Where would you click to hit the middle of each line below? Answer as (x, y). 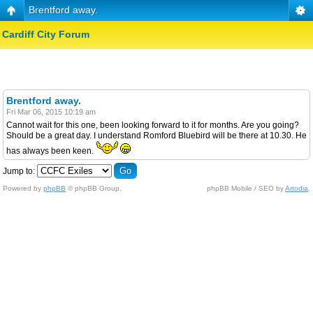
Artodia (297, 188)
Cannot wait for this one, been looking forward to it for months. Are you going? (153, 125)
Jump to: (19, 171)
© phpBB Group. (94, 188)
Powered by (23, 188)
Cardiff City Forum (46, 35)
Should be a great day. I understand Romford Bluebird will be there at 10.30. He (156, 135)
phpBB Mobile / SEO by (246, 188)
